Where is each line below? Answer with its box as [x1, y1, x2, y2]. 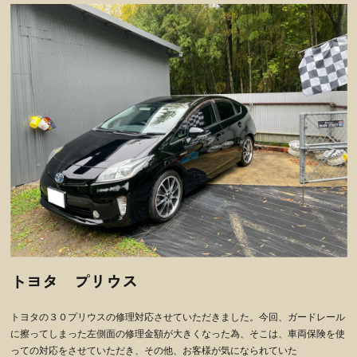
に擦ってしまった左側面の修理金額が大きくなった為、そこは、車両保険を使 [10, 328, 345, 339]
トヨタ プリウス [10, 269, 138, 292]
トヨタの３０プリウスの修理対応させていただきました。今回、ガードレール [10, 311, 345, 323]
